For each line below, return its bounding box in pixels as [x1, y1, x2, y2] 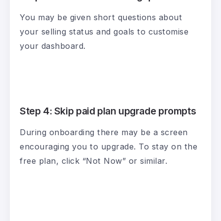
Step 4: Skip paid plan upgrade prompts [20, 105, 196, 117]
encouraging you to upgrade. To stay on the [20, 142, 197, 152]
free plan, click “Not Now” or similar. [20, 156, 167, 166]
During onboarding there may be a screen [20, 127, 188, 138]
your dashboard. [20, 41, 86, 51]
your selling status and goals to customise [20, 27, 188, 37]
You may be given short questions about [20, 12, 182, 23]
